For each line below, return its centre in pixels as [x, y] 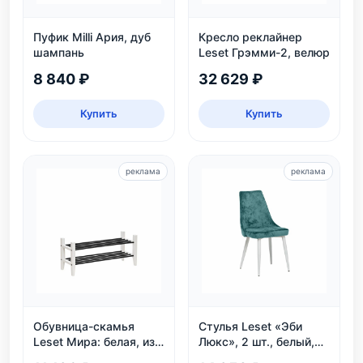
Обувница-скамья [84, 326]
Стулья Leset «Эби [250, 326]
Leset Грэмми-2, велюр [264, 52]
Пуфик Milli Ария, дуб [92, 37]
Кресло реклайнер [250, 37]
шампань [59, 52]
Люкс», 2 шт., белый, [256, 342]
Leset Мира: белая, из [94, 342]
